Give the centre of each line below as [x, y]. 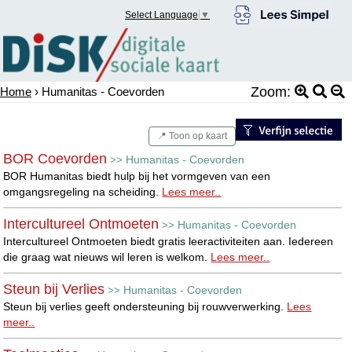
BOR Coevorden [55, 158]
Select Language [162, 15]
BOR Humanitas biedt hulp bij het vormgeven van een [137, 176]
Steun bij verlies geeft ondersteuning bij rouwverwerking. [145, 306]
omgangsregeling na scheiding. [83, 191]
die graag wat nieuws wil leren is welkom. [107, 257]
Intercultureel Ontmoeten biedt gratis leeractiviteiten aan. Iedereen [169, 241]
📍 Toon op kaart [192, 136]
